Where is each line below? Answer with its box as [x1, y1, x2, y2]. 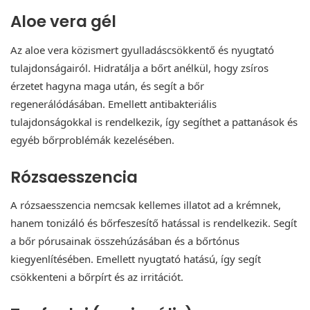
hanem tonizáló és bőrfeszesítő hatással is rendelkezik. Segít [10, 216, 297, 230]
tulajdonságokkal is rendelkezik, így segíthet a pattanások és [10, 114, 298, 129]
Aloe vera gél [10, 10, 116, 33]
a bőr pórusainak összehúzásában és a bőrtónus [10, 234, 239, 248]
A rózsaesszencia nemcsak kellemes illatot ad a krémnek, [10, 198, 281, 212]
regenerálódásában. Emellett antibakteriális [10, 96, 217, 111]
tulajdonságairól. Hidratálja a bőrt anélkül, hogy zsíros [10, 60, 268, 75]
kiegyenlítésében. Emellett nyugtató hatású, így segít [10, 252, 261, 266]
